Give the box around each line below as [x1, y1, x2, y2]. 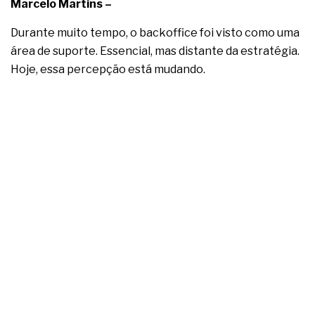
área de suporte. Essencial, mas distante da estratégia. [11, 44, 300, 58]
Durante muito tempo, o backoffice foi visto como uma [11, 26, 300, 40]
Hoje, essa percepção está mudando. [11, 63, 205, 77]
